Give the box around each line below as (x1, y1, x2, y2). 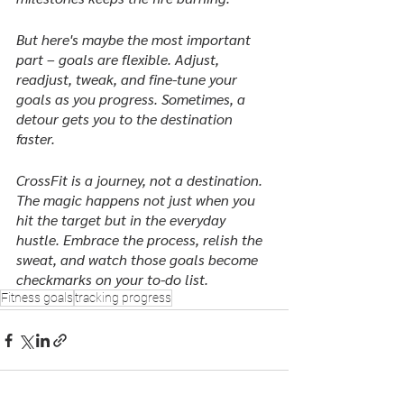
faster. (16, 129, 55, 148)
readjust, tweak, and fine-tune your (16, 69, 241, 88)
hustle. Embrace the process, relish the (16, 230, 266, 249)
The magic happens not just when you (16, 190, 259, 209)
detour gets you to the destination (16, 109, 236, 128)
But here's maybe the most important (16, 30, 254, 49)
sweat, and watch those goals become (16, 250, 262, 269)
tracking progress (75, 290, 171, 305)
